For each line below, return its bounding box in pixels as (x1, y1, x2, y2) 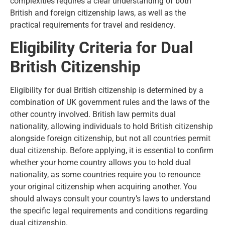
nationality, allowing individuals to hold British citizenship (10, 122, 213, 132)
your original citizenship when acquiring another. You (10, 182, 197, 192)
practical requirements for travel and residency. (10, 20, 175, 30)
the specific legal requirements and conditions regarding (10, 206, 208, 216)
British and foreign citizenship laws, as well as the (10, 8, 186, 18)
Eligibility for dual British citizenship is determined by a (10, 85, 203, 95)
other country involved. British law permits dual (10, 109, 176, 120)
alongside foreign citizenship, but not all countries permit (10, 134, 210, 144)
